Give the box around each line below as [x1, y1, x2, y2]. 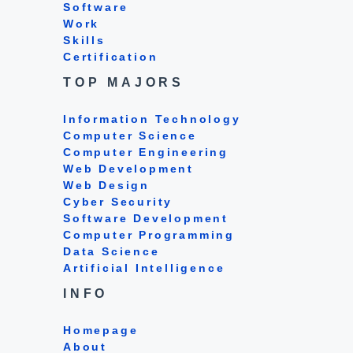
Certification [63, 50, 158, 63]
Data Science [63, 244, 160, 258]
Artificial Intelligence [63, 261, 225, 274]
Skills [63, 33, 106, 46]
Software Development [63, 211, 229, 225]
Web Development [63, 162, 194, 175]
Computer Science [63, 128, 197, 142]
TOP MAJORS [63, 75, 184, 89]
